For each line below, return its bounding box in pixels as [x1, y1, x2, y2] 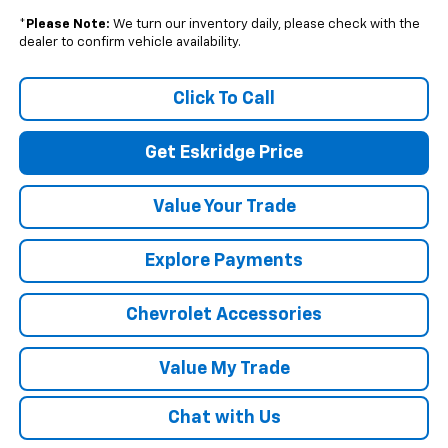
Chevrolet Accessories [126, 306, 322, 325]
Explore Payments [145, 252, 303, 271]
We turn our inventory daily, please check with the [109, 18, 420, 32]
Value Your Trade [152, 198, 296, 217]
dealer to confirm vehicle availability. [18, 36, 241, 50]
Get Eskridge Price [145, 144, 303, 163]
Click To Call [173, 90, 275, 109]
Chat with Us [167, 409, 281, 428]
